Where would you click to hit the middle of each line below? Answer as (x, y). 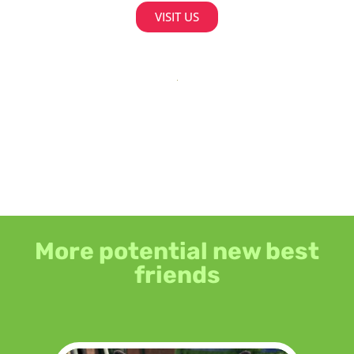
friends (177, 275)
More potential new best (177, 252)
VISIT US (177, 17)
